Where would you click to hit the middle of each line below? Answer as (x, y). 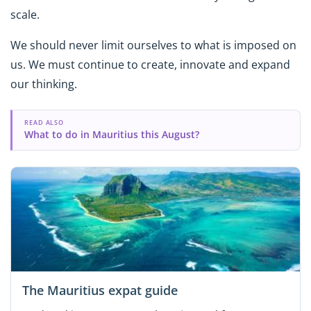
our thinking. (44, 84)
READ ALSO (44, 122)
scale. (25, 14)
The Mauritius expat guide (100, 291)
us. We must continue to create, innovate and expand (150, 65)
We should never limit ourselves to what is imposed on (153, 45)
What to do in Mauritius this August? (111, 134)
